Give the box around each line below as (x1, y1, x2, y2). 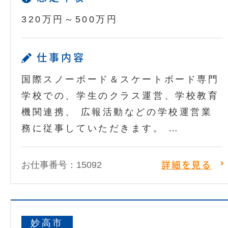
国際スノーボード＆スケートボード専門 (21, 74, 219, 85)
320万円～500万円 (21, 14, 118, 25)
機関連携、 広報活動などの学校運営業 (21, 107, 213, 118)
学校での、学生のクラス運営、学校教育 (21, 91, 219, 101)
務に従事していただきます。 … (21, 123, 180, 134)
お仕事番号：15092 (21, 160, 102, 170)
